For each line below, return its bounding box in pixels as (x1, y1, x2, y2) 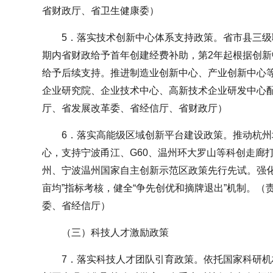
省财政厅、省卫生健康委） (42, 5, 159, 16)
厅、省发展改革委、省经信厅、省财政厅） (42, 102, 227, 113)
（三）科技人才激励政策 (62, 227, 169, 238)
